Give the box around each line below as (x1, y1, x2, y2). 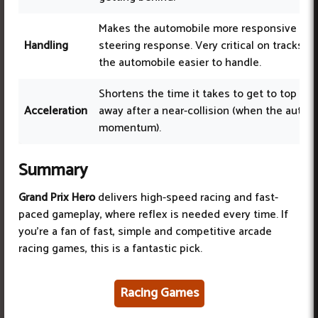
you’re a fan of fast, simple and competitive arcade (18, 222, 272, 242)
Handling (24, 36, 68, 56)
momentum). (99, 119, 161, 138)
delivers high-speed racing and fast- (95, 188, 278, 208)
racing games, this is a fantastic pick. (18, 239, 202, 259)
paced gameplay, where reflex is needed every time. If (18, 205, 288, 225)
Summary (18, 157, 87, 185)
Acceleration (24, 102, 87, 121)
